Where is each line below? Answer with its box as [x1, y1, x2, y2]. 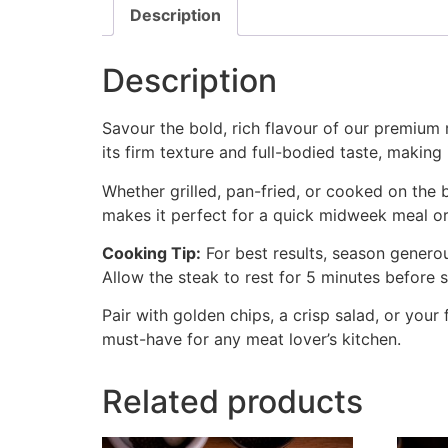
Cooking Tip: [102, 242, 201, 263]
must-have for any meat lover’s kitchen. [102, 329, 401, 350]
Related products [102, 382, 363, 422]
